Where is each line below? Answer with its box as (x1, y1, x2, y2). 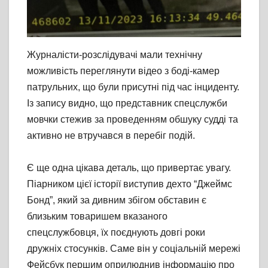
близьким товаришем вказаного (27, 211, 167, 221)
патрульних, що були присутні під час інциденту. (27, 81, 239, 92)
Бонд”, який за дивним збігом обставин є (27, 194, 206, 205)
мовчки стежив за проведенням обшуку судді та (27, 114, 238, 124)
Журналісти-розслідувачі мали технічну (27, 49, 202, 60)
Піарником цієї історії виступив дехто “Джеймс (27, 178, 232, 189)
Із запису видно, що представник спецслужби (27, 98, 227, 108)
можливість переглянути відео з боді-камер (27, 65, 220, 76)
